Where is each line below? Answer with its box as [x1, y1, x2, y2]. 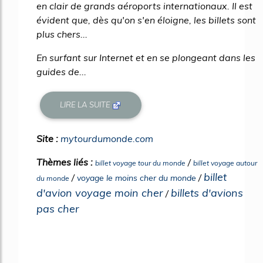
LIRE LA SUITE [60, 100, 113, 110]
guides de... [36, 66, 86, 77]
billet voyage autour [193, 158, 257, 167]
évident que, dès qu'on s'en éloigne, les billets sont [36, 14, 256, 26]
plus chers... [36, 28, 87, 40]
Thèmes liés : [36, 156, 95, 168]
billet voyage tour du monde [95, 158, 186, 167]
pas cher [36, 201, 79, 215]
